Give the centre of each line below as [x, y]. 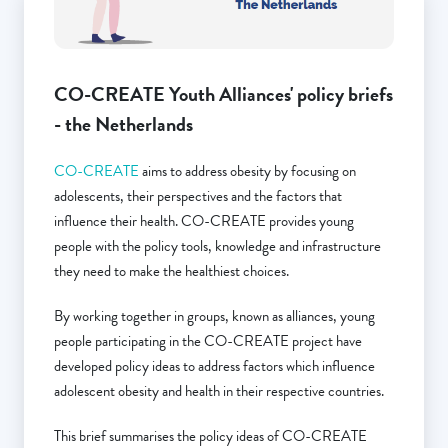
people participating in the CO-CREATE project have [208, 340]
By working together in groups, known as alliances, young [214, 315]
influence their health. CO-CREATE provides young [204, 220]
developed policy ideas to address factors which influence [214, 365]
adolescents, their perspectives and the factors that [198, 195]
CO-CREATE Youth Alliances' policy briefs [223, 93]
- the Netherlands [123, 123]
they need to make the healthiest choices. [173, 270]
